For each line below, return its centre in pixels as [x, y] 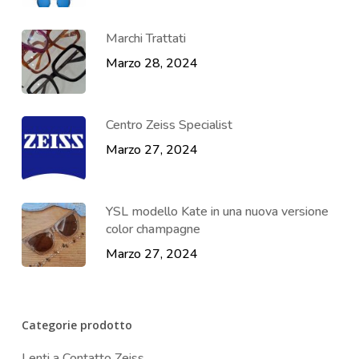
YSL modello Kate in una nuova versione [217, 211]
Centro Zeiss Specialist [169, 125]
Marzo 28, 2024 [151, 63]
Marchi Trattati [145, 38]
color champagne [153, 229]
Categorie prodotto [77, 325]
